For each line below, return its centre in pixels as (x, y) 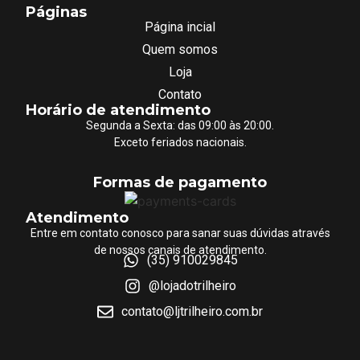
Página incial (180, 27)
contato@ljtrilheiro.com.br (192, 312)
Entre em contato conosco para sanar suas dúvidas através (180, 233)
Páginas (57, 12)
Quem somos (180, 50)
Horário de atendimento (119, 110)
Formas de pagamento (180, 183)
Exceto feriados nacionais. (180, 143)
